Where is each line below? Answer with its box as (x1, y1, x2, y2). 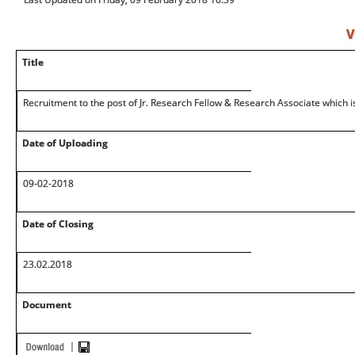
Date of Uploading (22, 136, 108, 150)
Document (22, 298, 71, 311)
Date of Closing (22, 217, 94, 231)
